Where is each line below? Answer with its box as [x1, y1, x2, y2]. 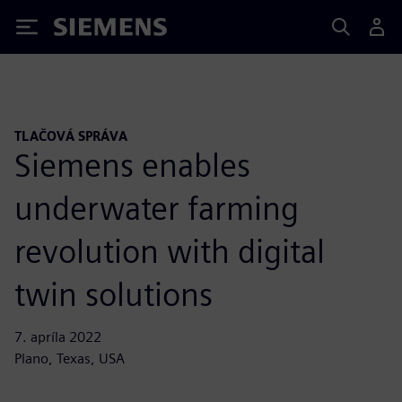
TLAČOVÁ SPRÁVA [14, 128, 127, 144]
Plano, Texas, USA [14, 349, 125, 367]
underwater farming [14, 188, 299, 228]
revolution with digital [14, 231, 325, 271]
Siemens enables [14, 144, 250, 185]
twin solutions [14, 274, 213, 314]
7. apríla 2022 [14, 328, 101, 345]
